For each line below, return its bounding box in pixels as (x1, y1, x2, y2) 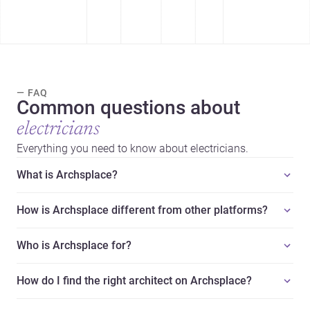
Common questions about (17, 96, 240, 120)
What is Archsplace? (17, 168, 118, 182)
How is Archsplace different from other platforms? (17, 203, 268, 217)
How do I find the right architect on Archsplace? (17, 274, 252, 288)
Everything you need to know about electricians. (17, 142, 248, 156)
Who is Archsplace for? (17, 239, 131, 253)
